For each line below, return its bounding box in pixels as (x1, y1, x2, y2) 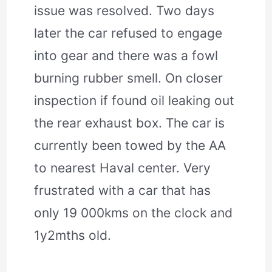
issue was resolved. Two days (34, 2, 215, 18)
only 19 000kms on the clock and (34, 205, 233, 220)
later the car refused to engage (34, 25, 223, 41)
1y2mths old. (34, 227, 112, 243)
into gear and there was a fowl (34, 47, 219, 63)
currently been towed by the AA (34, 137, 226, 153)
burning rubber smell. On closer (34, 70, 223, 86)
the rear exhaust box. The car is (34, 115, 225, 131)
